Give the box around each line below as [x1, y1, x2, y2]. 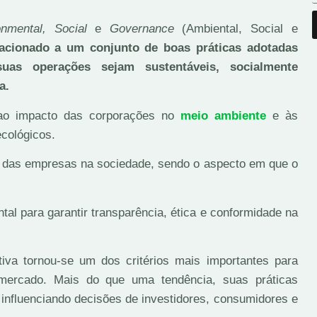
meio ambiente [180, 108, 266, 122]
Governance [109, 22, 174, 36]
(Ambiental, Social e [173, 22, 298, 36]
